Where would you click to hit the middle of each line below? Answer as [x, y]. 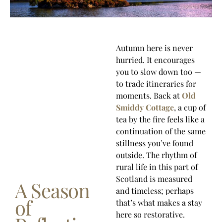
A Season [52, 190]
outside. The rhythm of [156, 155]
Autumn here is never [154, 48]
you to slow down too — [159, 71]
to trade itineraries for [156, 83]
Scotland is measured [154, 178]
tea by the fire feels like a [160, 119]
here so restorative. [150, 214]
